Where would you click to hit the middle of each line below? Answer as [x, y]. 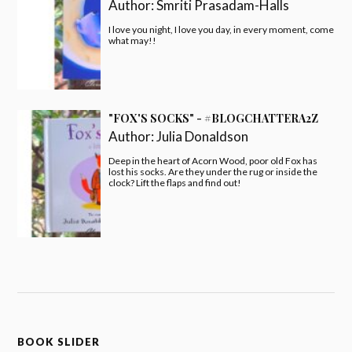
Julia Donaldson [203, 136]
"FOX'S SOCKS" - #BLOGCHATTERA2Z [214, 118]
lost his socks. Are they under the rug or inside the [213, 171]
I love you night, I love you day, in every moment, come [222, 29]
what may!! [133, 40]
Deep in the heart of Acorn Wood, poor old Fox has [213, 160]
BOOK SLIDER [59, 342]
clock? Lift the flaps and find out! [175, 182]
